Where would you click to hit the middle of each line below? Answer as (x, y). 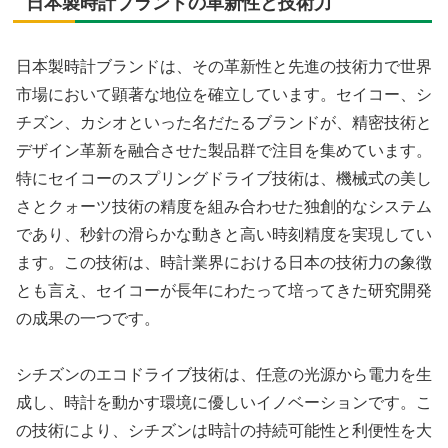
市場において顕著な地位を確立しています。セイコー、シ (224, 94)
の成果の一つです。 (88, 318)
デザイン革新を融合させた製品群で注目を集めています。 (224, 150)
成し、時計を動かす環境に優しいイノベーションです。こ (224, 403)
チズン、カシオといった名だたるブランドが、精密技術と (224, 122)
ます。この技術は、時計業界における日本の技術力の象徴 (224, 262)
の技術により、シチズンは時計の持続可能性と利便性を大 (224, 431)
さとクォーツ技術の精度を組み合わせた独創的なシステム (224, 206)
